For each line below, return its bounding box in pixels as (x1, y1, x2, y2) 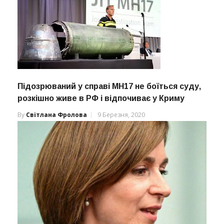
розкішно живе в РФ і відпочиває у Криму (17, 93, 184, 102)
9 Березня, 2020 (97, 110, 145, 119)
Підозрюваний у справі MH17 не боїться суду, (17, 81, 201, 90)
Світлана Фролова (26, 110, 87, 119)
